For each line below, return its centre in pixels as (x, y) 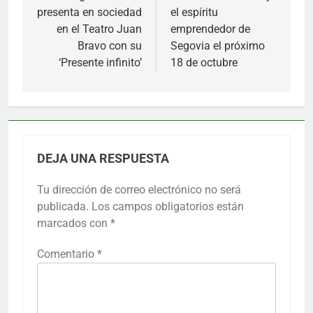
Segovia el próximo (218, 45)
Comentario (67, 254)
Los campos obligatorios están (168, 206)
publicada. (63, 206)
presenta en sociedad (89, 12)
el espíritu (194, 12)
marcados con (74, 223)
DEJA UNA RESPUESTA (103, 158)
